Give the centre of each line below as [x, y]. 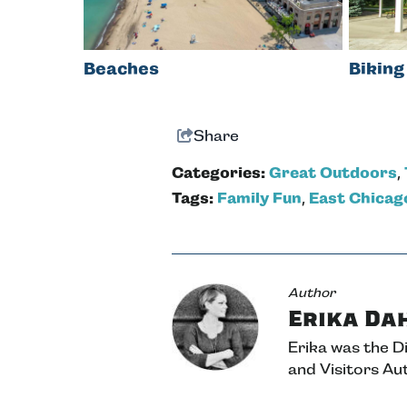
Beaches [121, 69]
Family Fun [259, 199]
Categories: [218, 174]
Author [312, 293]
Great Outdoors [333, 174]
